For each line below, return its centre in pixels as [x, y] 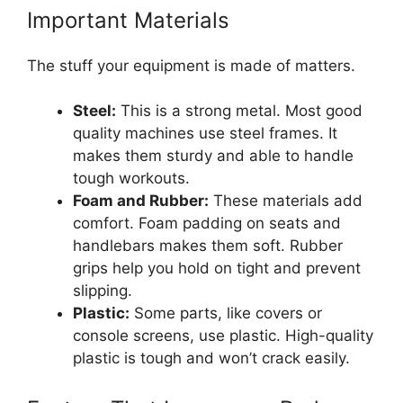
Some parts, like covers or [226, 313]
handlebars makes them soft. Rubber [208, 246]
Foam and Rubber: [141, 201]
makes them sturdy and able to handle [213, 156]
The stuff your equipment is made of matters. [191, 65]
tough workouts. [131, 179]
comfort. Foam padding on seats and [207, 224]
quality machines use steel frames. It [205, 134]
